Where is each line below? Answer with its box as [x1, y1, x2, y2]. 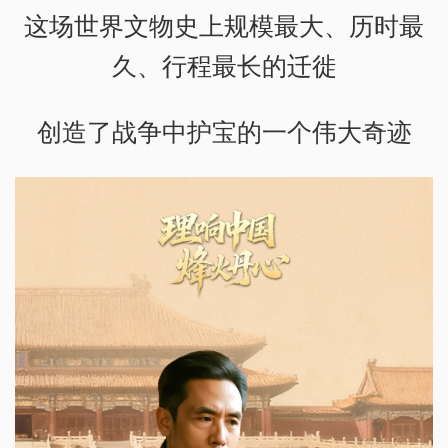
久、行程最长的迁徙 [111, 47, 337, 82]
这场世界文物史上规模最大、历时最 [24, 7, 424, 42]
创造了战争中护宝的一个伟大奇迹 [36, 113, 412, 148]
